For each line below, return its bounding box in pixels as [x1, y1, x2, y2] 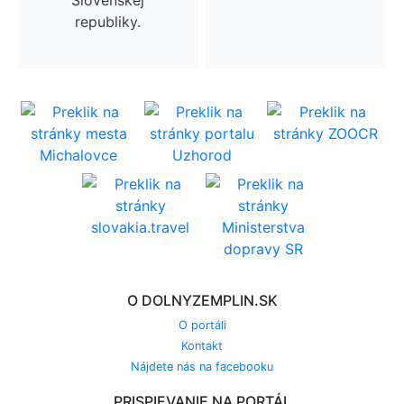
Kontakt [181, 339, 223, 353]
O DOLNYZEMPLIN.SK [126, 291, 278, 310]
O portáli [178, 318, 226, 333]
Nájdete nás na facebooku [131, 360, 273, 374]
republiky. [75, 13, 141, 32]
